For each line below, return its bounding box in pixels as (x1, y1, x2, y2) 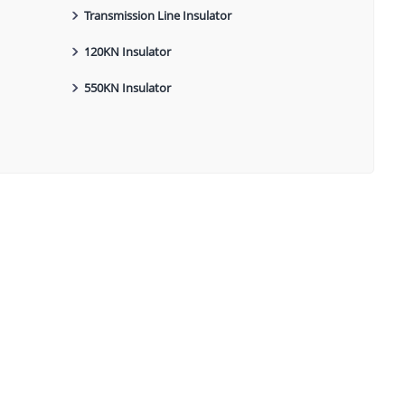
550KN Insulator (84, 80, 172, 97)
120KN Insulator (84, 43, 172, 61)
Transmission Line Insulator (84, 7, 232, 24)
